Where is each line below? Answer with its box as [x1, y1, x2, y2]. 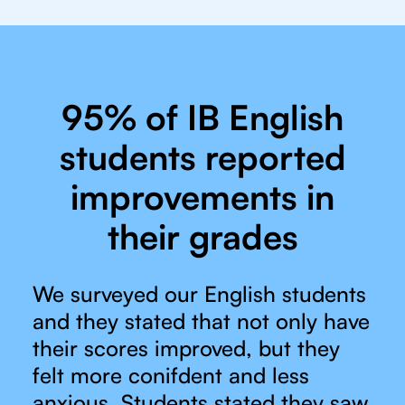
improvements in [71, 175, 334, 219]
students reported [59, 136, 346, 179]
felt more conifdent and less [33, 362, 309, 390]
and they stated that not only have [33, 307, 370, 335]
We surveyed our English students [33, 280, 366, 308]
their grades [107, 215, 298, 259]
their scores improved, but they [33, 334, 340, 363]
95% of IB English [61, 96, 344, 139]
